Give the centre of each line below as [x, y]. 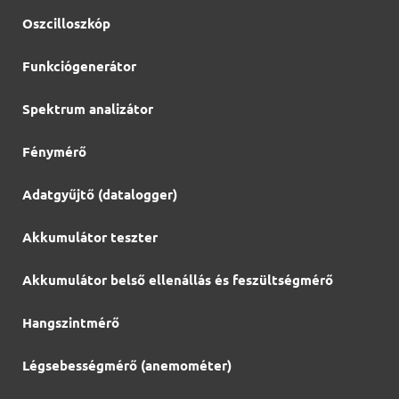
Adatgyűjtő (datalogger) [100, 194]
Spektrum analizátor [88, 109]
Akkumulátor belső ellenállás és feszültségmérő [178, 280]
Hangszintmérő [71, 322]
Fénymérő [54, 151]
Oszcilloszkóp [66, 23]
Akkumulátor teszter [90, 237]
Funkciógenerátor [79, 66]
